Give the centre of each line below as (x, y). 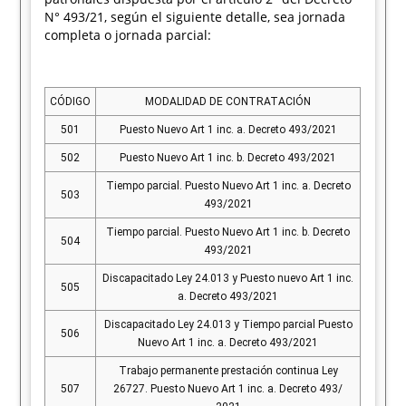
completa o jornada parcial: (128, 35)
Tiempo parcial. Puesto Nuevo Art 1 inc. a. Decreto (228, 186)
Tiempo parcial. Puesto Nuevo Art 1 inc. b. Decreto (228, 232)
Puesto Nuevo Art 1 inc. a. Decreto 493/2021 (228, 130)
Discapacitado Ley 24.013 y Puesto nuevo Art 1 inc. (228, 278)
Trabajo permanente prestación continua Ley (228, 371)
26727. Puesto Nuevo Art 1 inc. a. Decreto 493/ (228, 389)
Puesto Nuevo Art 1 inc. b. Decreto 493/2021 (228, 158)
